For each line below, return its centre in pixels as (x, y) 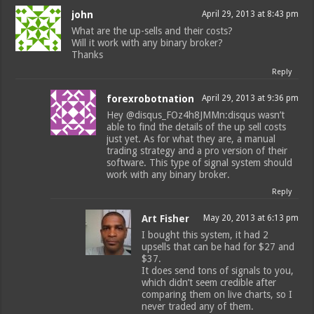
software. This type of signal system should (200, 162)
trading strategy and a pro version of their (197, 150)
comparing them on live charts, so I (217, 294)
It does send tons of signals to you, (218, 270)
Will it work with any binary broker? (148, 42)
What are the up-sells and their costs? (152, 30)
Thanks (88, 54)
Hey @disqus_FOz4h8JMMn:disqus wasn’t (196, 115)
